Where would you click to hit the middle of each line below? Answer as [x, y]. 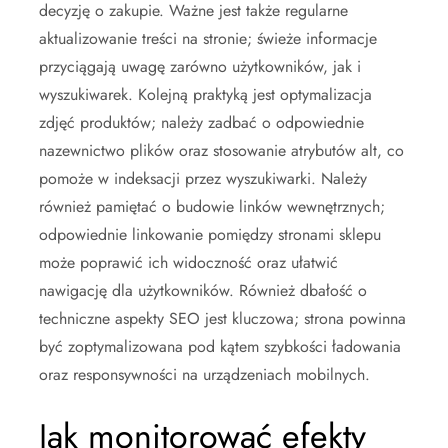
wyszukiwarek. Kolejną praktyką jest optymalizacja [205, 94]
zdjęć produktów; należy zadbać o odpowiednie [201, 122]
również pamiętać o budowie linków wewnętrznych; [212, 206]
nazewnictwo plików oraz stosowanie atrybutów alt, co [221, 150]
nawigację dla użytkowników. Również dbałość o [203, 290]
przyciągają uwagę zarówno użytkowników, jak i [200, 66]
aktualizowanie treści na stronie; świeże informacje [208, 38]
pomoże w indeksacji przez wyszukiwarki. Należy [203, 178]
